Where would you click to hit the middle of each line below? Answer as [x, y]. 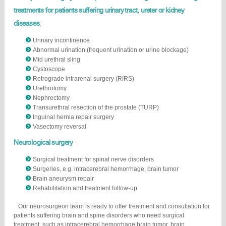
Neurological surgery [43, 143]
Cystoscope [49, 69]
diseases [27, 23]
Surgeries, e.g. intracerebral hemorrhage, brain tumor [106, 169]
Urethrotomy [50, 89]
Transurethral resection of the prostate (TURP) [96, 108]
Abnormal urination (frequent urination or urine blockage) [111, 50]
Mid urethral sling [56, 60]
